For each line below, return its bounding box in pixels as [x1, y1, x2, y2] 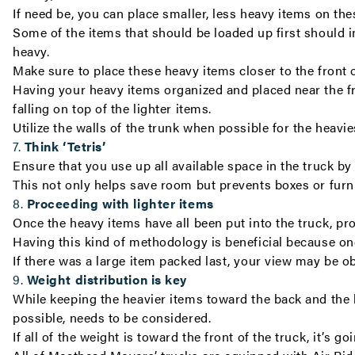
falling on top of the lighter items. [13, 99, 212, 117]
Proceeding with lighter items [26, 194, 214, 212]
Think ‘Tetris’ [24, 137, 106, 155]
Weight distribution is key [26, 270, 187, 288]
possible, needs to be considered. [13, 308, 215, 326]
